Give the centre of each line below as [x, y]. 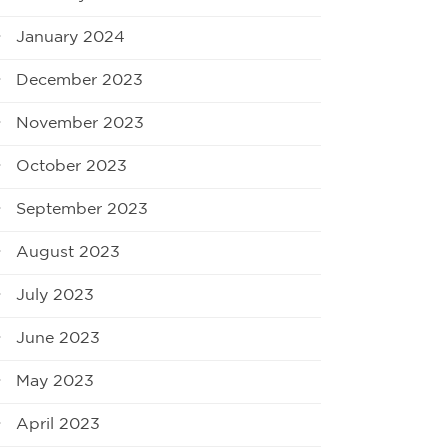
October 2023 [71, 166]
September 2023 [82, 209]
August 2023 [68, 252]
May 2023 [55, 381]
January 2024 [70, 37]
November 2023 [80, 123]
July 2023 [55, 295]
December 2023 [79, 80]
